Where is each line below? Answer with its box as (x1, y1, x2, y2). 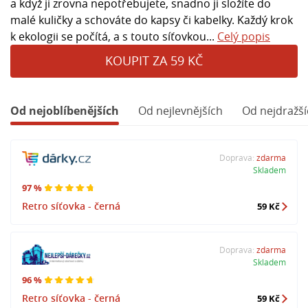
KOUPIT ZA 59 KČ (105, 52, 203, 69)
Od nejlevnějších (138, 102, 223, 118)
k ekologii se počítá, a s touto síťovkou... (10, 28, 217, 44)
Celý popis (217, 28, 270, 44)
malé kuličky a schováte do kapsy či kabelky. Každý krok (10, 12, 293, 27)
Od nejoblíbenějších (10, 102, 119, 118)
